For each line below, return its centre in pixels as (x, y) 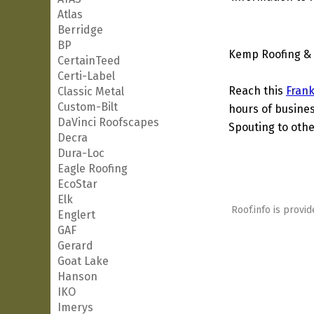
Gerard (75, 246)
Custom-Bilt (88, 107)
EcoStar (77, 184)
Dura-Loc (81, 153)
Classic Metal (91, 91)
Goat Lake (83, 261)
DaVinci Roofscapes (108, 122)
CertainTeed (89, 61)
